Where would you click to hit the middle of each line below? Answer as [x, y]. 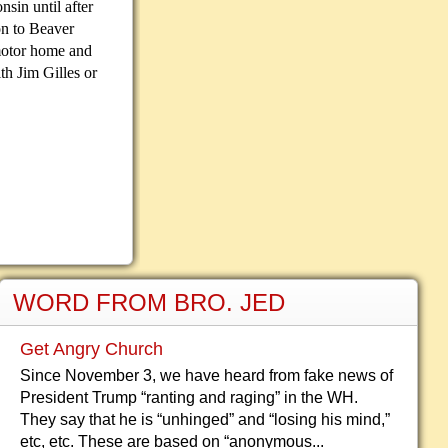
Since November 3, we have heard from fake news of [206, 375]
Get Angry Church [91, 349]
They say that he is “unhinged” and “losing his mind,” [204, 419]
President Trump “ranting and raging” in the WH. [188, 397]
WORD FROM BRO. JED [148, 302]
